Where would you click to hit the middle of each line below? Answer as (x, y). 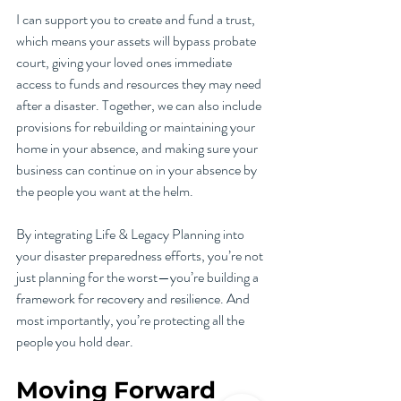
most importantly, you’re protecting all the (132, 320)
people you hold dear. (75, 342)
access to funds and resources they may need (140, 84)
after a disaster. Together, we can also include (140, 106)
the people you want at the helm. (105, 192)
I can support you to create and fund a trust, (137, 20)
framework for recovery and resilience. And (134, 299)
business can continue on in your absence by (138, 170)
